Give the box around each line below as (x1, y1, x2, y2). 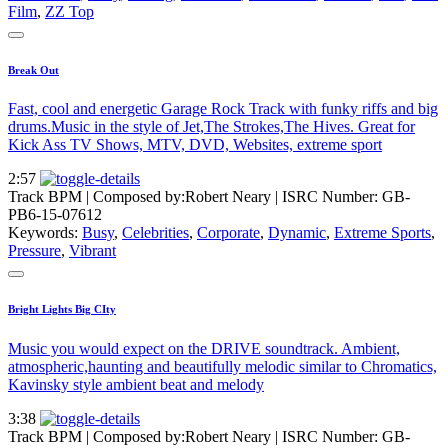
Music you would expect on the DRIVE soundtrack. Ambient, (8, 340, 400, 358)
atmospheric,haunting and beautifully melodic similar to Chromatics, (8, 358, 437, 376)
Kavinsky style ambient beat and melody (8, 376, 264, 394)
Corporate (197, 224, 260, 242)
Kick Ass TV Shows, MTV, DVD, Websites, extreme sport (8, 136, 382, 154)
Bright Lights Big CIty (8, 303, 116, 316)
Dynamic (268, 224, 326, 242)
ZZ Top (45, 2, 94, 20)
